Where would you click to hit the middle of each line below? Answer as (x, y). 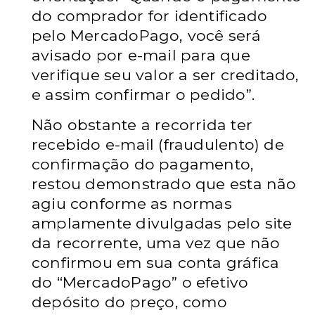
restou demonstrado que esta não (164, 184)
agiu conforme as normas (132, 203)
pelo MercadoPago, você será (146, 35)
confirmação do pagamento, (143, 164)
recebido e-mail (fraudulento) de (158, 144)
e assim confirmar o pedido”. (143, 94)
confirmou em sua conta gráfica (156, 262)
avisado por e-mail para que (141, 55)
